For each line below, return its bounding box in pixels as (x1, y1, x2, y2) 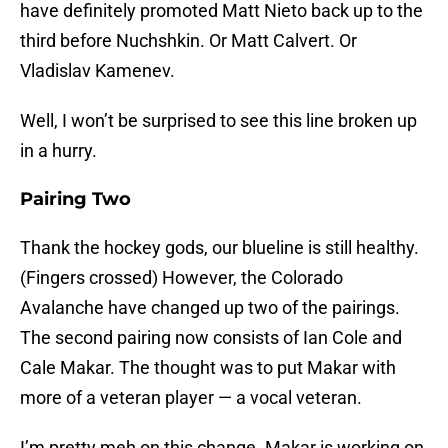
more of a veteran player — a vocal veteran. (20, 387, 362, 409)
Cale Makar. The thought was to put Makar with (20, 357, 396, 379)
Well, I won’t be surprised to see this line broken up (20, 110, 417, 132)
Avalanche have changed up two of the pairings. (20, 297, 400, 319)
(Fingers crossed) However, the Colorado (20, 267, 343, 289)
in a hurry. (20, 140, 97, 162)
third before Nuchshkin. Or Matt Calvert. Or (20, 30, 357, 52)
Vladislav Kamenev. (20, 60, 175, 82)
